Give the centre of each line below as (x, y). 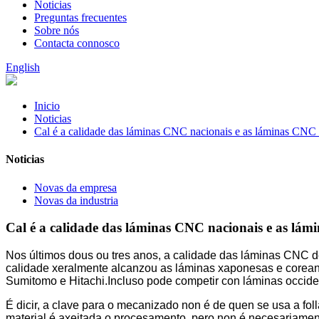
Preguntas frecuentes (80, 17)
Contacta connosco (77, 43)
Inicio (47, 106)
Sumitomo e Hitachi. (57, 281)
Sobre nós (57, 30)
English (23, 67)
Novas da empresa (75, 187)
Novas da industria (76, 200)
